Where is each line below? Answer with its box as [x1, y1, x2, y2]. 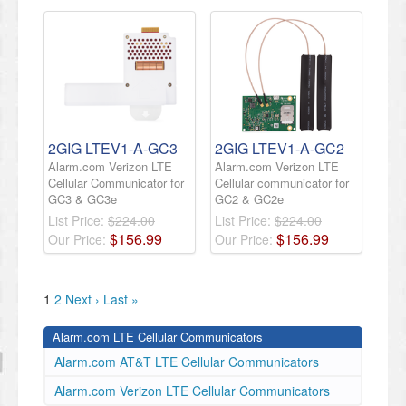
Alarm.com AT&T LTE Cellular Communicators [54, 353, 319, 371]
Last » [103, 290, 139, 308]
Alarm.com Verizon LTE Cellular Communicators [54, 382, 330, 400]
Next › [65, 290, 100, 308]
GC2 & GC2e [215, 190, 284, 208]
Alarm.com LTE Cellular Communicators [53, 328, 263, 345]
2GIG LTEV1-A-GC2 [215, 138, 344, 159]
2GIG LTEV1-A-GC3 [48, 138, 178, 159]
